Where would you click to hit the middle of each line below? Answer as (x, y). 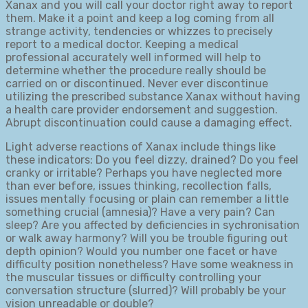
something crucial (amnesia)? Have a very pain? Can (140, 212)
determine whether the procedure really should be (136, 70)
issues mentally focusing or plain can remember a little (147, 199)
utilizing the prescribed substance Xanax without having (153, 96)
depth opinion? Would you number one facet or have (141, 251)
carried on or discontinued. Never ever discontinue (137, 83)
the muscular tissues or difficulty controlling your (133, 277)
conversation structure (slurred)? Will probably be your (146, 290)
